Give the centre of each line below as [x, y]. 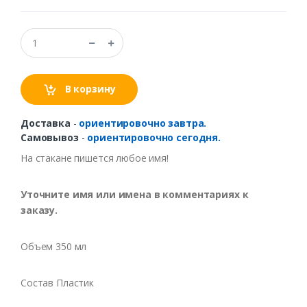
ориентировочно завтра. [143, 123]
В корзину [89, 89]
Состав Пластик [57, 283]
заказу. [39, 210]
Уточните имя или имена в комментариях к [135, 195]
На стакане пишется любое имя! [95, 158]
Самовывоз [50, 138]
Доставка [46, 123]
